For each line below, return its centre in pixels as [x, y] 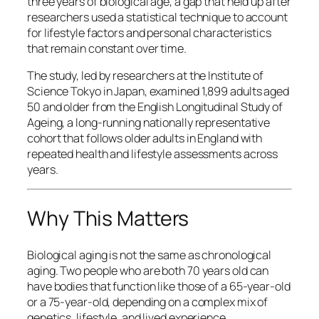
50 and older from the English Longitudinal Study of [155, 107]
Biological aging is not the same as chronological [150, 255]
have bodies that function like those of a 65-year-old [159, 286]
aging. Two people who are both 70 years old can [148, 270]
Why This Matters [108, 219]
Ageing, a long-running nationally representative [149, 123]
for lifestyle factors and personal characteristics [149, 32]
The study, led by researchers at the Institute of [146, 76]
